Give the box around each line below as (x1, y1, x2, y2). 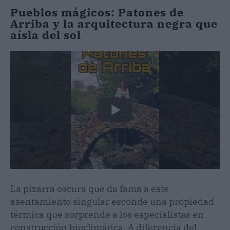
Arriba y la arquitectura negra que (10, 16, 218, 31)
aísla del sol (10, 27, 81, 43)
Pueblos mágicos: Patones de (10, 5, 184, 20)
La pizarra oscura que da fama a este (10, 182, 169, 195)
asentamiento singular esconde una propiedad (10, 195, 214, 207)
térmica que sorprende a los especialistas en (10, 208, 204, 220)
